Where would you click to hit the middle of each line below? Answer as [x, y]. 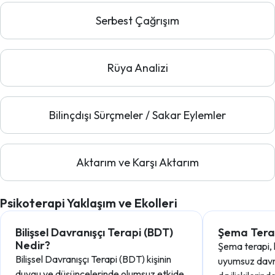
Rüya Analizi [137, 68]
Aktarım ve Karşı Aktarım [137, 162]
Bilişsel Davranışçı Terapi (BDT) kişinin [93, 259]
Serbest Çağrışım [137, 21]
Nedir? [33, 245]
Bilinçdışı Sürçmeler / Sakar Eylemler [137, 115]
